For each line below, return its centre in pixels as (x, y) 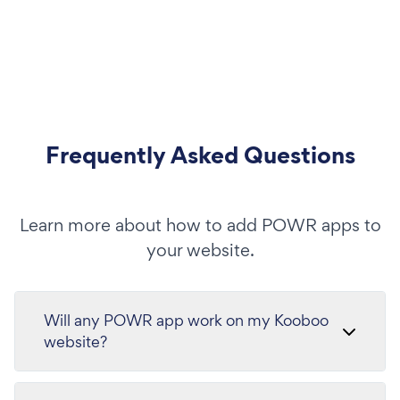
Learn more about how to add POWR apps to (200, 225)
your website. (200, 250)
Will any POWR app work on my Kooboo (186, 320)
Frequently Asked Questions (200, 155)
